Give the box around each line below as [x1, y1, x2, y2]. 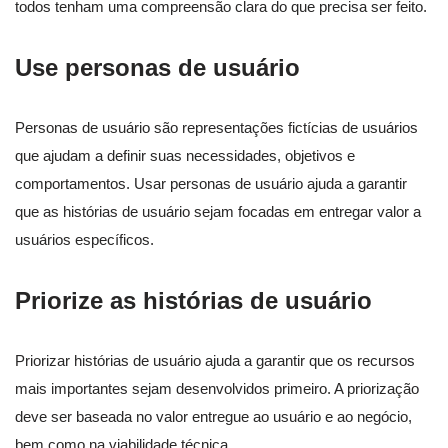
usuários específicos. [15, 231, 154, 249]
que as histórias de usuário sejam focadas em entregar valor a [15, 203, 421, 221]
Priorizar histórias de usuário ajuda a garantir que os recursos [15, 352, 415, 370]
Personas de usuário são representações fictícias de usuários [15, 119, 418, 137]
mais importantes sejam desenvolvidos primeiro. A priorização [15, 380, 419, 398]
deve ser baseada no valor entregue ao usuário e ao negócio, [15, 408, 412, 426]
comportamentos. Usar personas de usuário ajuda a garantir [15, 175, 407, 193]
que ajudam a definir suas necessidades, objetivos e [15, 147, 355, 165]
